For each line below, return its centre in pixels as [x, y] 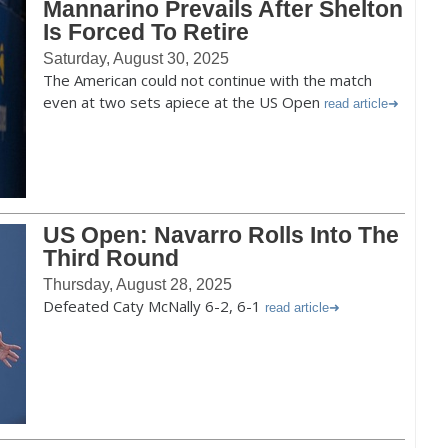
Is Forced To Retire [146, 32]
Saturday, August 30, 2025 [136, 58]
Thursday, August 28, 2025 [137, 284]
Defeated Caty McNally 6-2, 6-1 [154, 306]
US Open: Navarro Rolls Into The [221, 235]
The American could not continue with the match [207, 80]
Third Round [111, 258]
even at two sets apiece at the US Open [183, 102]
